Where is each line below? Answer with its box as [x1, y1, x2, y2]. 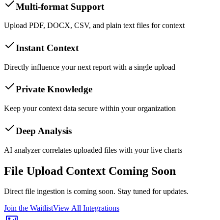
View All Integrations [53, 204, 119, 213]
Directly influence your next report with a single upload [4, 62, 175, 71]
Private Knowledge [16, 84, 92, 95]
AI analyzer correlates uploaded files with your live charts [4, 145, 182, 154]
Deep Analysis [16, 125, 72, 136]
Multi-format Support [16, 1, 104, 12]
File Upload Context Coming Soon [4, 164, 176, 177]
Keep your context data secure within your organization [4, 104, 176, 113]
